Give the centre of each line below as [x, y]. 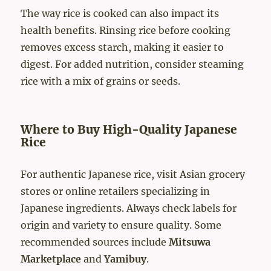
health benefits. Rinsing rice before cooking [126, 31]
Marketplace [51, 259]
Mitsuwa [190, 242]
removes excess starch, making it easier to [122, 47]
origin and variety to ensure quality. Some [121, 225]
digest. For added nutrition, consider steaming [132, 64]
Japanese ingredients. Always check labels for [129, 208]
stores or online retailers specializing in [116, 191]
